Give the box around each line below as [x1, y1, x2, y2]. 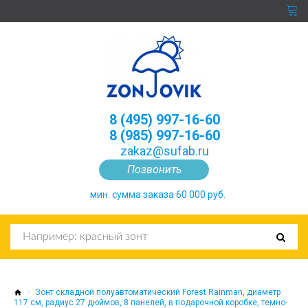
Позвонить [126, 163, 181, 176]
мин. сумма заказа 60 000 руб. [90, 189, 225, 200]
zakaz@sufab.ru [120, 144, 209, 158]
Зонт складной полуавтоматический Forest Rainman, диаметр [35, 287, 280, 297]
